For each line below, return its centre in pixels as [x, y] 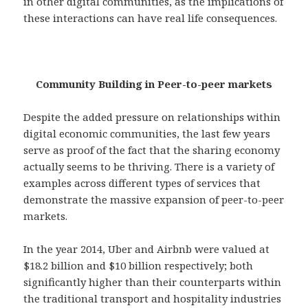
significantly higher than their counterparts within [153, 282]
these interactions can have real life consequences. [151, 18]
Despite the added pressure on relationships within [152, 117]
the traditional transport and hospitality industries [153, 299]
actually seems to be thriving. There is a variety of [149, 167]
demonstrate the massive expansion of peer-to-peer [154, 200]
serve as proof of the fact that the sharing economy [152, 150]
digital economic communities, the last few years [147, 134]
